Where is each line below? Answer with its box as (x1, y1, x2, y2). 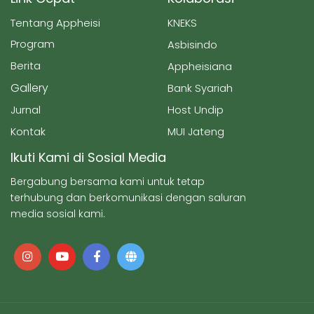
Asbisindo (168, 36, 217, 52)
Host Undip (168, 102, 224, 117)
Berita (11, 57, 41, 73)
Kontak (11, 123, 46, 139)
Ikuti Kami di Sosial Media (11, 148, 166, 166)
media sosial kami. (11, 206, 105, 221)
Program (11, 36, 55, 51)
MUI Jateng (168, 123, 224, 139)
